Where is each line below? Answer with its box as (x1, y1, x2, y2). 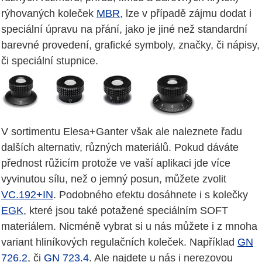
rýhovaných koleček (1, 8, 96, 20)
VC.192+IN (1, 189, 53, 201)
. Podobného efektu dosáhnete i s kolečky (53, 189, 248, 201)
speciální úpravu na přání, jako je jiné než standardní (1, 23, 247, 36)
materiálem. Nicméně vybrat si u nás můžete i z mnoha (1, 220, 257, 233)
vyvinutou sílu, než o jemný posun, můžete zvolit (1, 173, 226, 185)
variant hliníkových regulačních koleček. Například (1, 236, 237, 249)
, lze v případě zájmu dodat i (120, 8, 251, 20)
